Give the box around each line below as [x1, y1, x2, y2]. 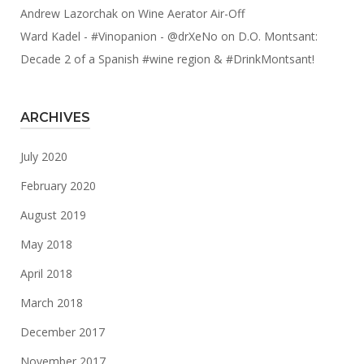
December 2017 [20, 324, 105, 340]
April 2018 [20, 266, 72, 281]
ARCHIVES [20, 110, 90, 125]
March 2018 [20, 295, 83, 310]
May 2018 [20, 236, 72, 252]
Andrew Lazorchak [20, 6, 118, 21]
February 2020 [20, 178, 96, 193]
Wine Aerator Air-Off [138, 6, 245, 21]
